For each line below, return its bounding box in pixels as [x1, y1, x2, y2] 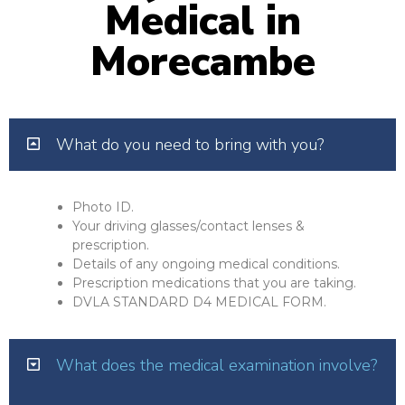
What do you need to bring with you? [56, 133, 325, 155]
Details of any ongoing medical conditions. [72, 255, 340, 272]
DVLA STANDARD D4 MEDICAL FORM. [72, 293, 326, 310]
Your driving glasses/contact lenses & [72, 217, 305, 234]
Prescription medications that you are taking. [72, 274, 356, 291]
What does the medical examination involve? [56, 353, 378, 376]
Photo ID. [72, 198, 134, 215]
